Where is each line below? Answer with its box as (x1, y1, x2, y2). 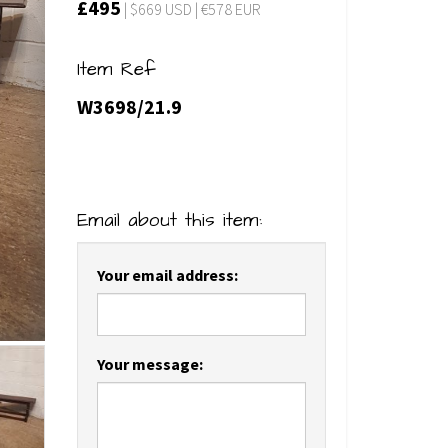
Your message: (96, 353, 203, 374)
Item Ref (76, 56, 156, 83)
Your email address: (96, 264, 238, 285)
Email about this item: (76, 207, 262, 234)
